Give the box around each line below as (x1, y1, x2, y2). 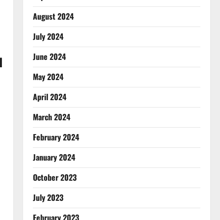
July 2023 (32, 192, 63, 203)
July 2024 (32, 30, 63, 42)
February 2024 (32, 131, 79, 143)
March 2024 (32, 111, 70, 123)
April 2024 (32, 91, 66, 103)
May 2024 (32, 71, 63, 82)
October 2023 (32, 171, 77, 183)
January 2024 (32, 151, 75, 163)
